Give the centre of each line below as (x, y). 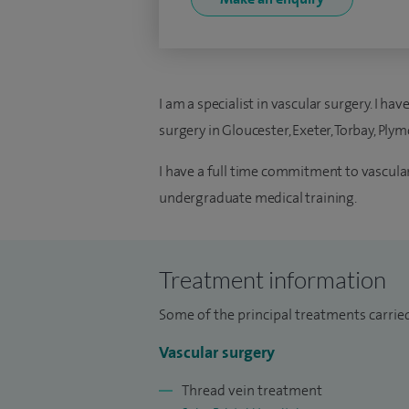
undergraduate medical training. (258, 198)
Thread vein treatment (252, 390)
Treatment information (273, 279)
